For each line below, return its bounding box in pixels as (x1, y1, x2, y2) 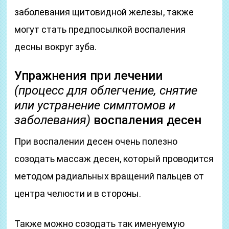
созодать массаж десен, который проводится (14, 153, 214, 164)
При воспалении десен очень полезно (14, 136, 178, 147)
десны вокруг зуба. (14, 41, 97, 52)
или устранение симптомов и (14, 98, 176, 112)
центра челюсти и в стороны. (14, 188, 142, 199)
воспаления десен (90, 113, 202, 127)
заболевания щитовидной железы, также (14, 7, 194, 17)
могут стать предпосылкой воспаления (14, 24, 186, 35)
